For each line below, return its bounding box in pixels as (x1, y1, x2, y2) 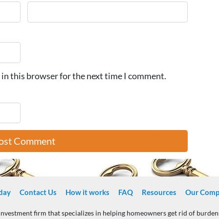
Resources (141, 188, 176, 197)
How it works (65, 188, 109, 197)
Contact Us (19, 188, 57, 197)
